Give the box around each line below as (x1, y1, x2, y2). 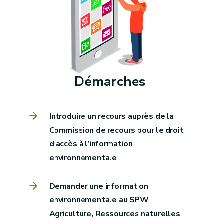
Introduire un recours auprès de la (49, 110, 174, 122)
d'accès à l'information (49, 138, 133, 149)
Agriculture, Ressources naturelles (49, 208, 180, 219)
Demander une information (49, 180, 148, 192)
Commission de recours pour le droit (49, 124, 184, 136)
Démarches (74, 72, 146, 91)
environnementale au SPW (49, 194, 149, 205)
